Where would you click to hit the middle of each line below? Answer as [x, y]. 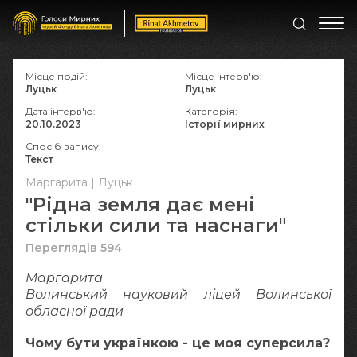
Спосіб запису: [63, 146]
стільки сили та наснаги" [156, 225]
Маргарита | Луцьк [79, 182]
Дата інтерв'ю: [61, 111]
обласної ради [75, 311]
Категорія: [211, 111]
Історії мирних [225, 124]
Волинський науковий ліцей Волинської [178, 294]
